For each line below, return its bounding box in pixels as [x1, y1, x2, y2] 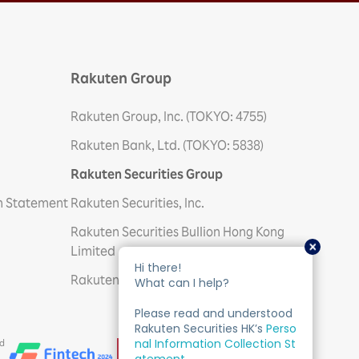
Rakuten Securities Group [71, 165, 223, 182]
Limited [71, 242, 115, 259]
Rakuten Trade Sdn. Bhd [71, 271, 211, 288]
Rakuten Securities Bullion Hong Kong [71, 223, 284, 240]
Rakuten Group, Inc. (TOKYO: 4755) [71, 107, 267, 124]
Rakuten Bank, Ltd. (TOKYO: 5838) [71, 136, 264, 153]
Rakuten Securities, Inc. [71, 194, 204, 211]
